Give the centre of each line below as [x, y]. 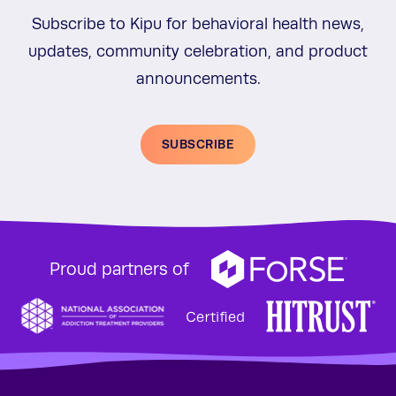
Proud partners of [119, 269]
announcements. [198, 79]
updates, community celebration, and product [198, 52]
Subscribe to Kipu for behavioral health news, [198, 24]
